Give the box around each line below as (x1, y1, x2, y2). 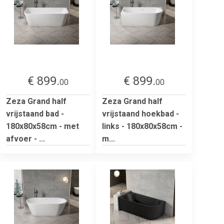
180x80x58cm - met (6, 121, 79, 131)
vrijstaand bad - (6, 108, 64, 118)
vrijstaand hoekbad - (102, 108, 179, 118)
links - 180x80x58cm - (102, 121, 182, 131)
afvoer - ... (6, 133, 45, 143)
